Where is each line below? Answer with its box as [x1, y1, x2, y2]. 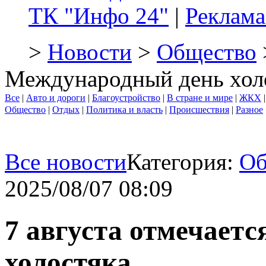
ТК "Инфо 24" [28, 3, 169, 28]
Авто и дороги [26, 93, 85, 103]
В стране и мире [167, 93, 233, 103]
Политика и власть [86, 104, 163, 115]
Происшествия [169, 104, 229, 115]
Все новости [5, 149, 126, 175]
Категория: [126, 149, 239, 175]
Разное [236, 104, 263, 115]
